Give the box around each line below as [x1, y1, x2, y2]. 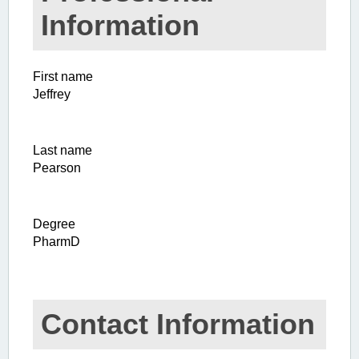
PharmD [33, 235, 80, 249]
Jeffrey [33, 87, 71, 102]
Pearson [33, 161, 81, 175]
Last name [33, 143, 92, 158]
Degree [33, 217, 75, 232]
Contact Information [41, 308, 315, 341]
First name [33, 70, 93, 84]
